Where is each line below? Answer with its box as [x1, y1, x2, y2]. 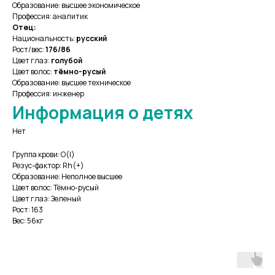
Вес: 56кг [12, 215, 44, 227]
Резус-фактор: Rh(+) [12, 160, 84, 171]
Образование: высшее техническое [12, 77, 131, 88]
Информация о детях [12, 101, 193, 125]
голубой [51, 55, 82, 66]
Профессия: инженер [12, 88, 84, 99]
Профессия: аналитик [12, 11, 88, 22]
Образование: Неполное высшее [12, 171, 122, 182]
